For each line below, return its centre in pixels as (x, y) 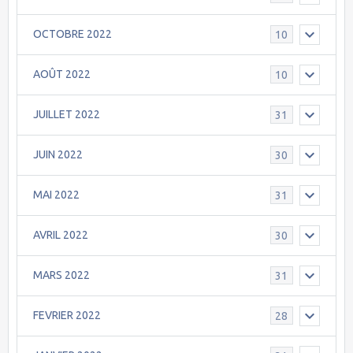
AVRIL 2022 (61, 235)
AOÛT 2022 (62, 74)
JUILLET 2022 (67, 115)
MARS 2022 (61, 275)
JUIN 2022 (58, 155)
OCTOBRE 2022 (72, 34)
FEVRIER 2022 (67, 316)
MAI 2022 (56, 195)
